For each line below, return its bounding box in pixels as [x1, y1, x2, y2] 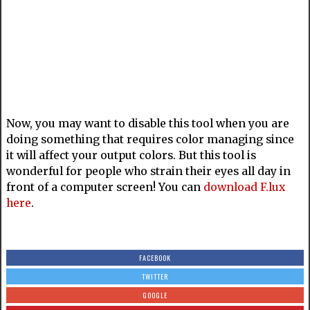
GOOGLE [143, 290, 167, 300]
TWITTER [142, 271, 168, 282]
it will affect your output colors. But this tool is [6, 149, 256, 162]
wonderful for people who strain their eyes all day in [6, 165, 291, 178]
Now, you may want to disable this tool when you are [6, 117, 289, 130]
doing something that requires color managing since [6, 133, 294, 146]
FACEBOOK [139, 253, 171, 263]
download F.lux [203, 181, 285, 194]
